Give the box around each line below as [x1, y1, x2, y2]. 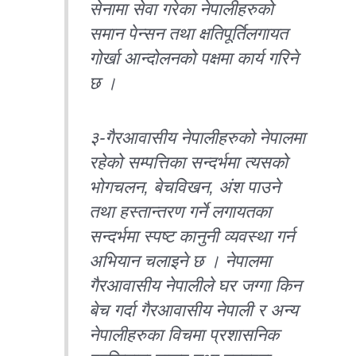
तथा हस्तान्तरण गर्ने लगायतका [89, 202, 272, 222]
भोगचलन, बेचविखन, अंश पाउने [89, 177, 281, 197]
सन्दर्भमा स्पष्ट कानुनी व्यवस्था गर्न [89, 226, 295, 246]
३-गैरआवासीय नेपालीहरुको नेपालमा [89, 128, 306, 148]
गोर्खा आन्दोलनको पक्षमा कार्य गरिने [89, 48, 299, 68]
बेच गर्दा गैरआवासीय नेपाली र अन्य [89, 300, 299, 320]
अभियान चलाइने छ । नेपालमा [89, 251, 272, 271]
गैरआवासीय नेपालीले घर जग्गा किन [89, 276, 302, 296]
